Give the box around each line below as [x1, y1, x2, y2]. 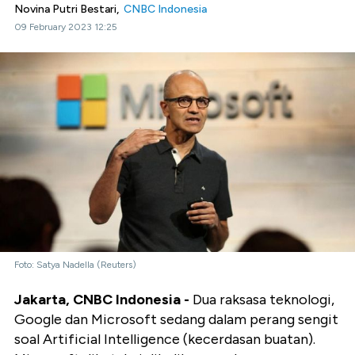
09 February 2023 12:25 [14, 21, 117, 32]
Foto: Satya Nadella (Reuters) [14, 259, 136, 271]
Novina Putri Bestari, [14, 2, 124, 16]
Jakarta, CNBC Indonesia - [14, 291, 189, 309]
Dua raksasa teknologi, [189, 291, 334, 309]
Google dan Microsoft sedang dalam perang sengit [14, 311, 338, 329]
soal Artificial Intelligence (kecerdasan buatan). [14, 330, 315, 349]
